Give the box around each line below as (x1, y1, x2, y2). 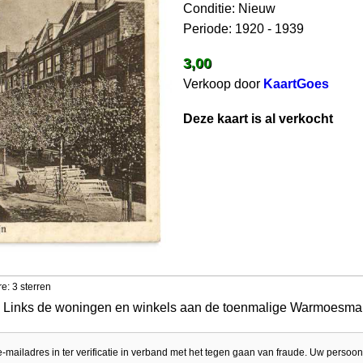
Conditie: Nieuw (183, 2, 276, 15)
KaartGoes (263, 77, 330, 91)
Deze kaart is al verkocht (183, 112, 334, 126)
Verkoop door (183, 77, 264, 91)
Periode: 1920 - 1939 (183, 22, 305, 36)
